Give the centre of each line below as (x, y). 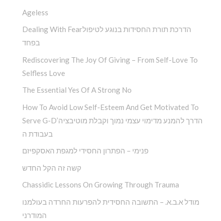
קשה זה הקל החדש (52, 167)
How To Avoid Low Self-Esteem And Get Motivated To (110, 107)
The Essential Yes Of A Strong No (77, 90)
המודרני (35, 215)
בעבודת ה (37, 133)
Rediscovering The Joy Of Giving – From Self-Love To (110, 59)
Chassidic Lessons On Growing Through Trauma (101, 185)
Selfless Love (44, 73)
